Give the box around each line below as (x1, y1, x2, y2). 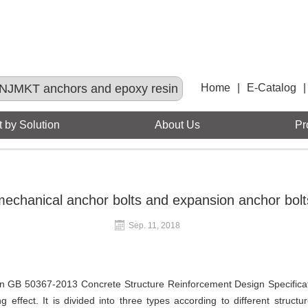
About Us (155, 119, 200, 131)
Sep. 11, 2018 (128, 221, 180, 230)
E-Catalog (247, 82, 296, 93)
